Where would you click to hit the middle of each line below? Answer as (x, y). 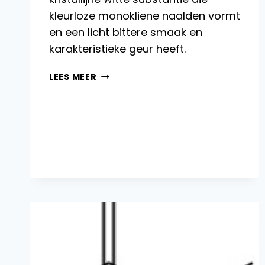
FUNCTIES (119, 142)
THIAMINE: (121, 74)
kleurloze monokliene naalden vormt (145, 15)
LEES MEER (73, 77)
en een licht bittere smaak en (126, 32)
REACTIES (119, 101)
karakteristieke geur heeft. (117, 49)
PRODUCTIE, (125, 88)
